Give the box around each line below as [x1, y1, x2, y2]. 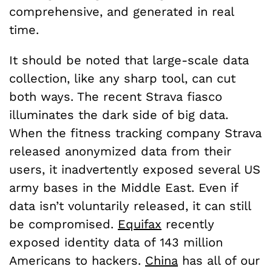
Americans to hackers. [9, 253, 145, 268]
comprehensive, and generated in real [9, 4, 234, 19]
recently [161, 216, 214, 231]
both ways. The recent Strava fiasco [9, 89, 222, 104]
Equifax [118, 216, 161, 231]
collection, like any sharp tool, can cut [9, 70, 236, 86]
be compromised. [9, 216, 118, 231]
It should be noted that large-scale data [9, 52, 249, 67]
